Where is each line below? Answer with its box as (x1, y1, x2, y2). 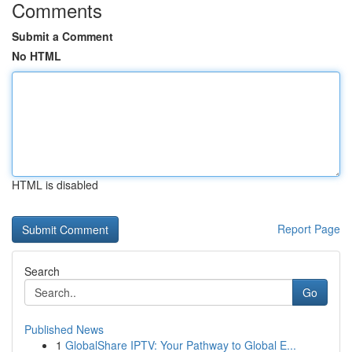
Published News (24, 321, 104, 337)
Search (24, 263, 60, 279)
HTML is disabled (12, 177, 98, 192)
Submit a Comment (12, 28, 113, 44)
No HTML (12, 48, 61, 64)
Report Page (277, 221, 340, 236)
